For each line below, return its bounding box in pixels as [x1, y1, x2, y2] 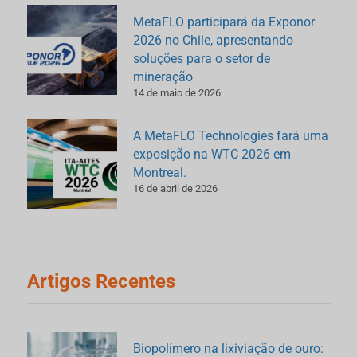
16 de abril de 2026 [133, 182, 218, 194]
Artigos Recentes [27, 269, 176, 292]
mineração [133, 69, 194, 84]
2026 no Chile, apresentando [133, 32, 294, 48]
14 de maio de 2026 [133, 86, 222, 99]
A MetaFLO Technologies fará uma [133, 127, 329, 143]
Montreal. [133, 164, 187, 180]
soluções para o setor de [133, 50, 271, 66]
